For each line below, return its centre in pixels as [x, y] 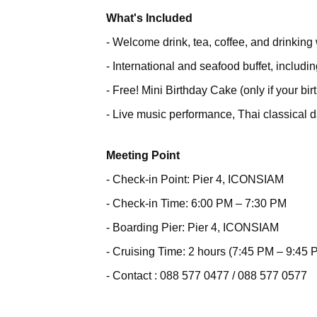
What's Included [149, 18]
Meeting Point [143, 155]
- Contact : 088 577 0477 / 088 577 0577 [206, 276]
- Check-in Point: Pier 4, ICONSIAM [195, 179]
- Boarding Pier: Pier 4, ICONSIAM [192, 227]
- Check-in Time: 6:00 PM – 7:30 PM [196, 203]
